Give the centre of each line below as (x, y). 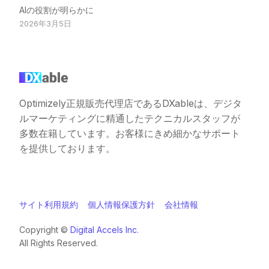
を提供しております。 (68, 148)
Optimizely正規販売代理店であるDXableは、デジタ (131, 103)
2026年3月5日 (46, 23)
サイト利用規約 (49, 204)
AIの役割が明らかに (57, 10)
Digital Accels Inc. (105, 230)
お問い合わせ (134, 248)
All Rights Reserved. (59, 243)
